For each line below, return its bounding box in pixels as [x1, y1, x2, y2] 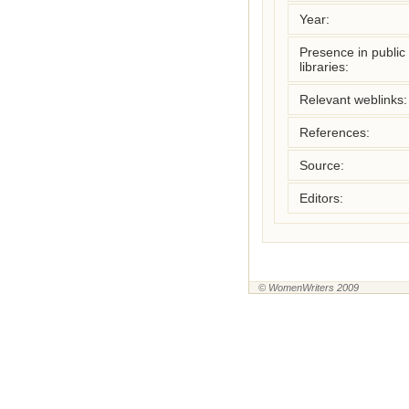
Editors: [299, 191, 343, 205]
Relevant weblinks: [299, 92, 407, 107]
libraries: [299, 59, 349, 74]
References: [299, 125, 370, 140]
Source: [299, 158, 344, 173]
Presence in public [299, 45, 405, 59]
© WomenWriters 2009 [258, 282, 359, 293]
